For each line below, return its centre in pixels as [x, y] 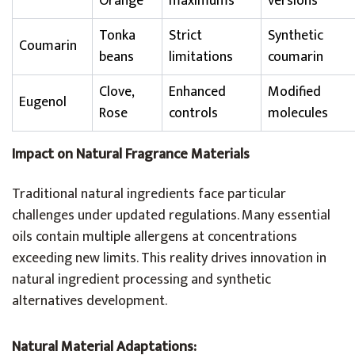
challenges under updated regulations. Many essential [171, 216]
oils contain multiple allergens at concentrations [155, 237]
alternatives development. [90, 301]
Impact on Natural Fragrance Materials [131, 155]
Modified [294, 92]
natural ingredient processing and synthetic [141, 280]
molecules [298, 113]
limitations [201, 57]
